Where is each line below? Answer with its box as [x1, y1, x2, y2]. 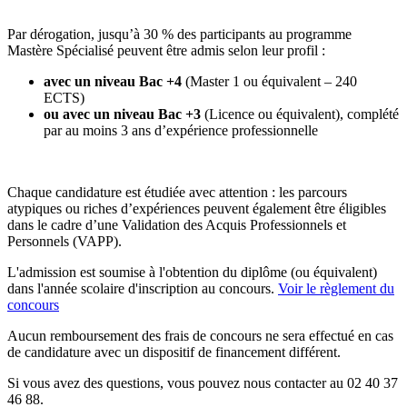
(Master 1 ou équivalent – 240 [185, 73, 357, 89]
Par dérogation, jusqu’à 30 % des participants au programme [7, 25, 352, 42]
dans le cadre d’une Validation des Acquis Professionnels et [7, 216, 346, 233]
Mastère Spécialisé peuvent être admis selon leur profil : [7, 42, 325, 58]
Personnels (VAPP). [7, 233, 122, 249]
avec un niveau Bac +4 [44, 73, 185, 89]
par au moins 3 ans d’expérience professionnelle [44, 122, 318, 138]
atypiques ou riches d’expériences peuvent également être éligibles [7, 200, 386, 216]
